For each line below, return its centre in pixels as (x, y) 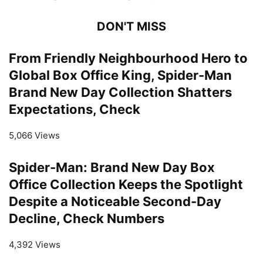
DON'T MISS (131, 26)
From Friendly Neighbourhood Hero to (128, 58)
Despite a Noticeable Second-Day (115, 201)
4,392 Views (35, 244)
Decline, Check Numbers (87, 218)
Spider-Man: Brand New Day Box (112, 167)
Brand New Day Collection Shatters (120, 92)
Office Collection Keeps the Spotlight (126, 184)
